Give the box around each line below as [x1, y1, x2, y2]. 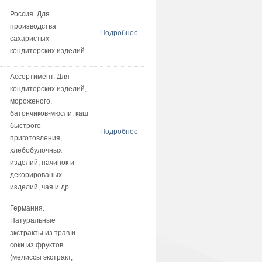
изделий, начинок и [9, 158, 74, 167]
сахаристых [9, 35, 49, 43]
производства [9, 22, 56, 30]
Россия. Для [9, 10, 50, 18]
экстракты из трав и [9, 229, 75, 237]
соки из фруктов [9, 241, 63, 249]
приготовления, [9, 134, 62, 142]
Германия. [9, 204, 44, 212]
